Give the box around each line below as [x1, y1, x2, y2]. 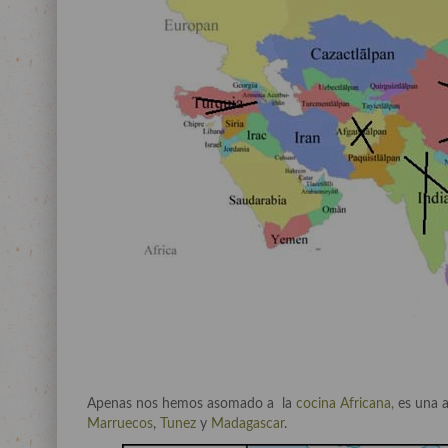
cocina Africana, [292, 396, 394, 411]
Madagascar [211, 416, 284, 431]
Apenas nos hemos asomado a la [87, 396, 292, 411]
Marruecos [87, 416, 153, 431]
